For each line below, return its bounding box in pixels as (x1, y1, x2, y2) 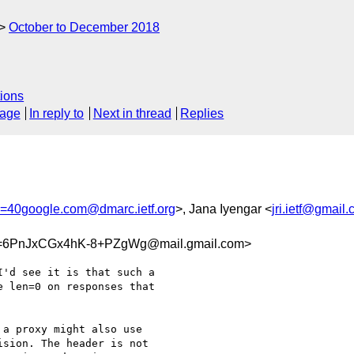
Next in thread (92, 107, 171, 121)
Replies (180, 107, 224, 121)
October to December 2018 (9, 21, 160, 34)
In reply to (29, 107, 85, 121)
